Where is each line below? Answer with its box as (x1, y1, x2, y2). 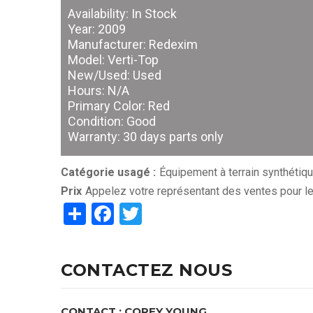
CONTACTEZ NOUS (61, 259, 232, 280)
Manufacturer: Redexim (68, 37, 198, 52)
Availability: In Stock (68, 6, 177, 22)
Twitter (142, 198, 210, 226)
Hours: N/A (68, 83, 129, 99)
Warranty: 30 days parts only (68, 129, 224, 145)
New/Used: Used (68, 68, 161, 83)
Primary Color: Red (68, 99, 170, 114)
